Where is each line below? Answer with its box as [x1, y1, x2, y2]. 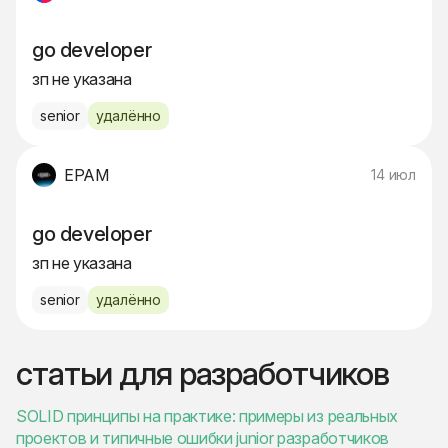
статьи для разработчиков [16, 354, 390, 394]
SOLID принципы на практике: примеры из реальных [16, 406, 398, 427]
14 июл [371, 166, 416, 184]
